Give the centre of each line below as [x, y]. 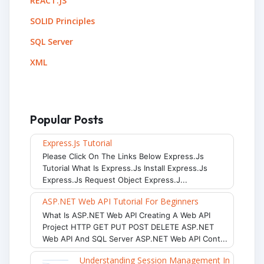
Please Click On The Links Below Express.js [123, 156]
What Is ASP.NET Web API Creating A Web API [126, 215]
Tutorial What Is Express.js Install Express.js [125, 168]
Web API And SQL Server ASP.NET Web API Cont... [135, 239]
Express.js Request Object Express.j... [115, 180]
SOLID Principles [62, 21]
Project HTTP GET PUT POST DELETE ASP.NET [128, 227]
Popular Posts [67, 119]
